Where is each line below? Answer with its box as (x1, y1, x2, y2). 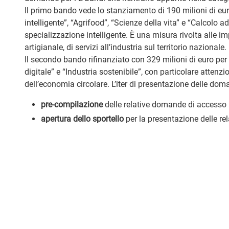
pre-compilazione (41, 99, 103, 109)
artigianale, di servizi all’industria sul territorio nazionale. (25, 42, 226, 52)
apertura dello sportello (41, 113, 124, 124)
